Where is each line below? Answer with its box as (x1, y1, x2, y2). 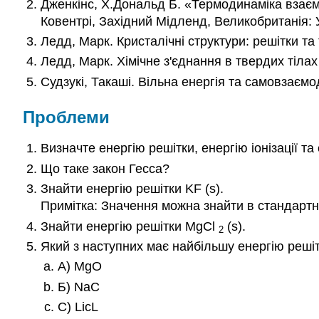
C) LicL (58, 300, 99, 315)
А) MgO (58, 259, 103, 274)
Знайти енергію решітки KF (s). (40, 182, 224, 197)
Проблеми (23, 107, 110, 127)
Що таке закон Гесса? (40, 161, 169, 176)
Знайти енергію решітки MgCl (40, 219, 219, 234)
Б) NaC (58, 279, 100, 294)
